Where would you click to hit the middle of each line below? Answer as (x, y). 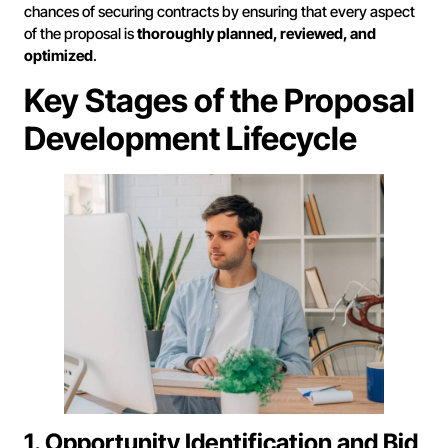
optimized (58, 56)
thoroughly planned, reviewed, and (256, 34)
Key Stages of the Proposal (219, 100)
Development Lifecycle (190, 138)
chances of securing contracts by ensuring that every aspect (219, 12)
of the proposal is (80, 34)
